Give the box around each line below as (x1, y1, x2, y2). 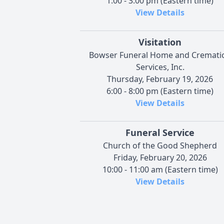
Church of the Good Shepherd (103, 140, 217, 151)
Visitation (138, 36, 181, 48)
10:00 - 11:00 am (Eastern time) (102, 164, 218, 175)
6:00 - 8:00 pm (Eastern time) (106, 85, 213, 97)
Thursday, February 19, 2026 (107, 73, 213, 85)
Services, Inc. (135, 61, 184, 73)
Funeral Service (125, 126, 194, 139)
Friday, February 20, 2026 (113, 152, 207, 163)
